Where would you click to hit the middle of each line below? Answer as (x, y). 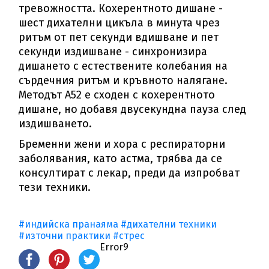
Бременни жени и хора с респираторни (122, 144)
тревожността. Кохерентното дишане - (121, 8)
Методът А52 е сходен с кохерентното (117, 95)
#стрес (129, 235)
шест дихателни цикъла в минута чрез (119, 23)
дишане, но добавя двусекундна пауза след (133, 109)
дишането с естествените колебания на (123, 66)
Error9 (114, 247)
